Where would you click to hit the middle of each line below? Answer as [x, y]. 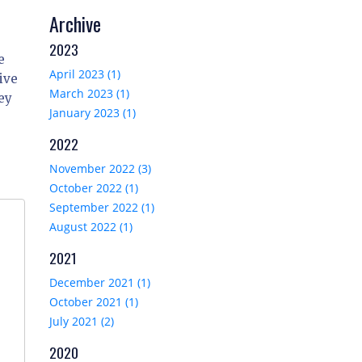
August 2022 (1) [91, 227]
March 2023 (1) [89, 94]
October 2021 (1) [94, 302]
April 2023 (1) [85, 74]
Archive [75, 24]
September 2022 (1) [102, 208]
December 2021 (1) [100, 283]
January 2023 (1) [93, 113]
